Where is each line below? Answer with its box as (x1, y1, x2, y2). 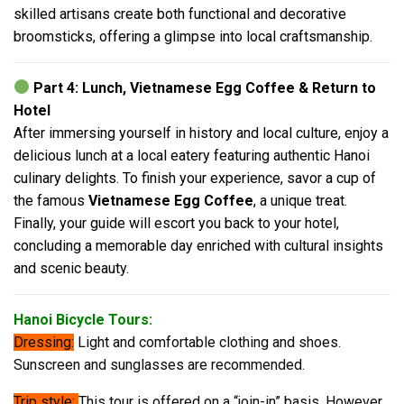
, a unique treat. (253, 191, 347, 209)
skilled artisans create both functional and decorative (14, 5, 346, 23)
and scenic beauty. (14, 259, 129, 277)
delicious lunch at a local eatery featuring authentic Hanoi (14, 146, 370, 164)
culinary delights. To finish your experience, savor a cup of (14, 169, 376, 187)
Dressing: (14, 333, 74, 351)
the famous (14, 191, 88, 209)
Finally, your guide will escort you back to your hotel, (14, 214, 339, 232)
